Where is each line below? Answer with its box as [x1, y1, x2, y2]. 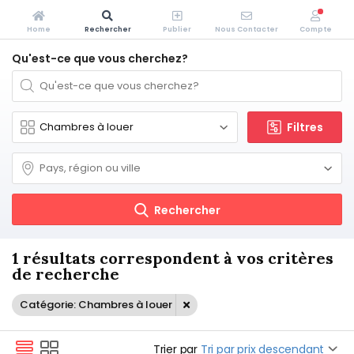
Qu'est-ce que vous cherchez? [12, 51, 188, 66]
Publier [162, 24, 191, 34]
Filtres [287, 119, 323, 135]
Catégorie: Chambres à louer [20, 297, 172, 312]
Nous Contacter [214, 24, 278, 34]
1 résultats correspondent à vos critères [12, 248, 333, 268]
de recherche [12, 264, 119, 284]
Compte [299, 24, 332, 34]
